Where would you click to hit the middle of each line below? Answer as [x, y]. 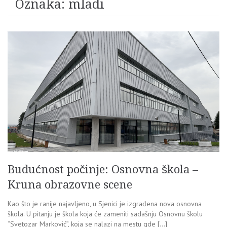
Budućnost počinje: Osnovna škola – [103, 170]
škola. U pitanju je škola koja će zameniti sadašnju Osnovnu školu [105, 214]
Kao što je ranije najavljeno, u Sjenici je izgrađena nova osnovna [105, 204]
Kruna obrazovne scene [70, 185]
